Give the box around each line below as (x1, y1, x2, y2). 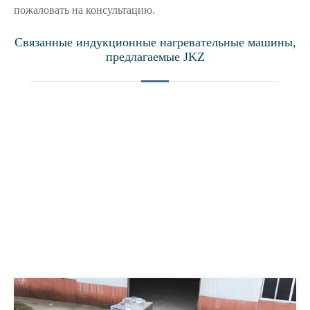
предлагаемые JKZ (105, 50, 205, 64)
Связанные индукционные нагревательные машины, (14, 35, 296, 49)
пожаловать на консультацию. (14, 4, 155, 16)
